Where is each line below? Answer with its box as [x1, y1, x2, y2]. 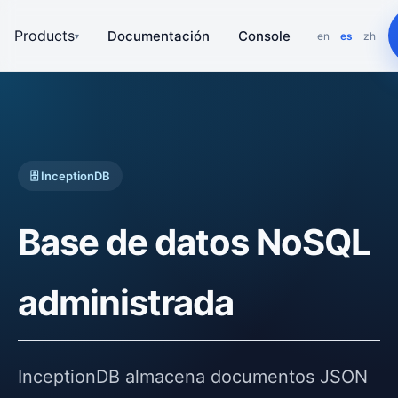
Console [238, 27, 291, 44]
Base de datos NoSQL [18, 220, 370, 264]
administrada [18, 281, 234, 324]
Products [14, 27, 75, 44]
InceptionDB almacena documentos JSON [18, 366, 368, 387]
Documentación [107, 27, 210, 44]
